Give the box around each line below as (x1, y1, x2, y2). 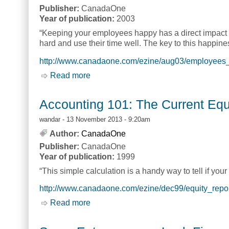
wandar (39, 115, 60, 123)
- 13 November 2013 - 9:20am (60, 115, 150, 123)
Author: (50, 129, 79, 138)
